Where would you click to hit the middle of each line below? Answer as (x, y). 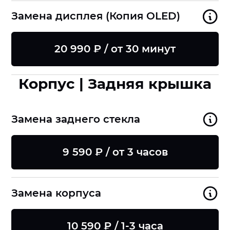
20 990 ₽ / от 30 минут (115, 49)
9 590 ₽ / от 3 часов (115, 152)
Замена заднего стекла (76, 119)
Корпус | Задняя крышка (115, 83)
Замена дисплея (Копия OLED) (96, 16)
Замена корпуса (56, 193)
